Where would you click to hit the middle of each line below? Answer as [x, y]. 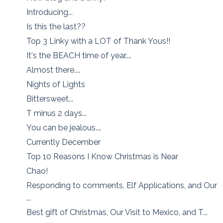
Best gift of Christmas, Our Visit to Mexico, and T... [117, 212]
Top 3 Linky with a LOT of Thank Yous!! [99, 41]
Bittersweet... [50, 99]
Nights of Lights [56, 84]
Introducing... [50, 12]
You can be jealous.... [64, 127]
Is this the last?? [56, 26]
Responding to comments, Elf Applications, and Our [122, 185]
